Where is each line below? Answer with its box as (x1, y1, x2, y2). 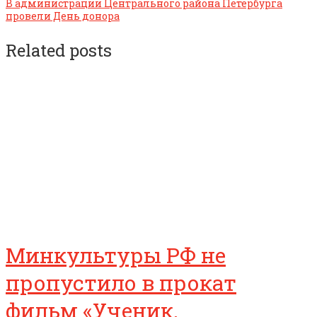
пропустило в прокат (6, 269, 236, 297)
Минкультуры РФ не (6, 241, 226, 270)
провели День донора (6, 8, 120, 23)
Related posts (6, 38, 112, 62)
